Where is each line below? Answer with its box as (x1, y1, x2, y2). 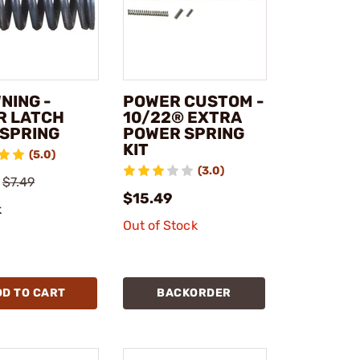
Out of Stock (122, 217, 198, 233)
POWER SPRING (122, 123, 244, 143)
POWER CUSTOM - (122, 91, 264, 111)
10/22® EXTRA (122, 107, 241, 127)
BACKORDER (157, 285, 231, 300)
